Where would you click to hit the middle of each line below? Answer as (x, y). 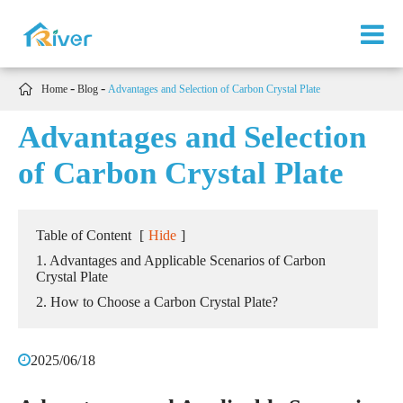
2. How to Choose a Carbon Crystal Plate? (157, 302)
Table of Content (84, 235)
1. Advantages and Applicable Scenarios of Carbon (181, 260)
